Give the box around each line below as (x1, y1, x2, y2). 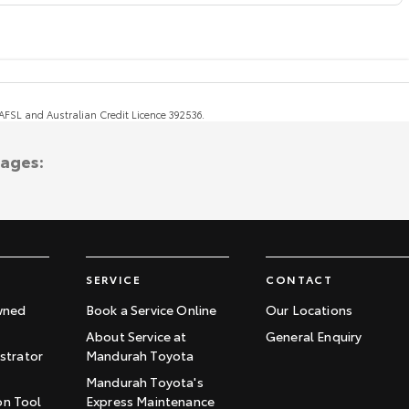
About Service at (86, 327, 187, 346)
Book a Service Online (86, 300, 217, 320)
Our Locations (266, 300, 353, 320)
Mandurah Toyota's (86, 372, 204, 392)
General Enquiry (266, 327, 362, 346)
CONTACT (266, 271, 333, 288)
